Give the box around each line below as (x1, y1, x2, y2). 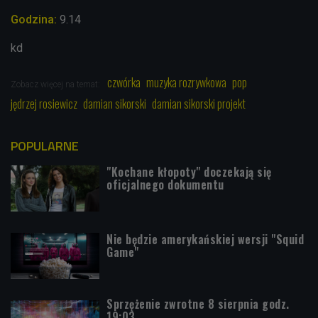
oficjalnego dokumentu (106, 175, 224, 193)
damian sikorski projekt (152, 94, 246, 112)
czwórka (107, 73, 141, 91)
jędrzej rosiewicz (11, 94, 77, 112)
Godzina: (11, 12, 57, 26)
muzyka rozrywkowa (146, 73, 226, 91)
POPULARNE (11, 136, 79, 155)
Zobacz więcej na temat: (11, 79, 102, 89)
